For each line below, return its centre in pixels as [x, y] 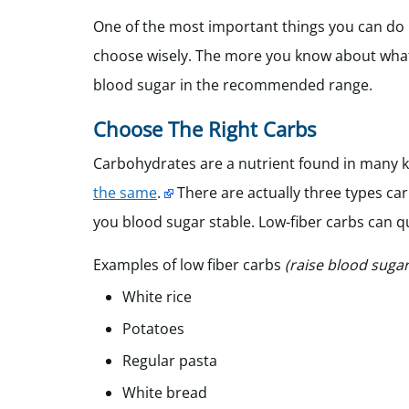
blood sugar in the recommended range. [235, 85]
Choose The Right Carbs [207, 129]
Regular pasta [170, 361]
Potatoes [153, 329]
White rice [157, 297]
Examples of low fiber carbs [189, 265]
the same [125, 193]
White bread [165, 393]
